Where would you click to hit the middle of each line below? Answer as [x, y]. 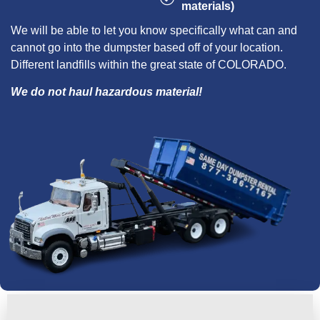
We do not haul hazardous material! [106, 91]
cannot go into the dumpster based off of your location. [147, 47]
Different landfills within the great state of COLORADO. [149, 64]
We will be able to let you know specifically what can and [154, 30]
